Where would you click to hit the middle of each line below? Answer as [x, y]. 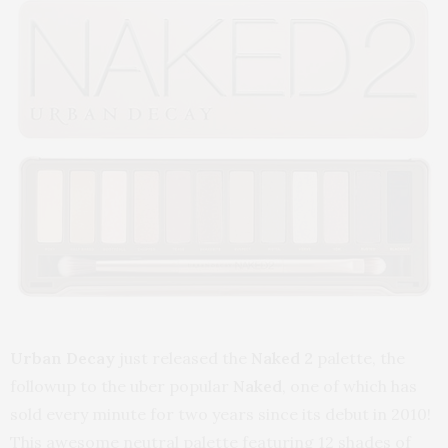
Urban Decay [62, 357]
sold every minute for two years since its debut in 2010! [222, 413]
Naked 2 [282, 357]
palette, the [359, 357]
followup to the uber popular [121, 385]
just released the [183, 357]
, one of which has [349, 385]
